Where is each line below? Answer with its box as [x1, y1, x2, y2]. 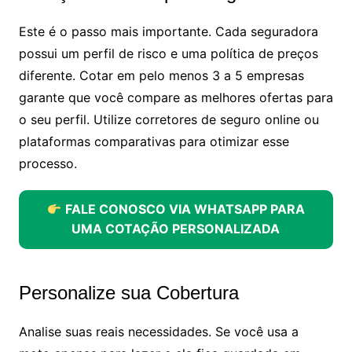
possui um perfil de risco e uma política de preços [18, 45, 318, 61]
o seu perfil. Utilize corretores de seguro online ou [18, 111, 319, 127]
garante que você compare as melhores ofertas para [18, 89, 333, 105]
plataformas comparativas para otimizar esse [18, 133, 289, 149]
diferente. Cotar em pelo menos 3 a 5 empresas [18, 67, 304, 83]
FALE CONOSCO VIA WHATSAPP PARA [65, 201, 306, 218]
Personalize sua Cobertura [18, 282, 239, 304]
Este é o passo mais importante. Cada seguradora [18, 23, 318, 39]
